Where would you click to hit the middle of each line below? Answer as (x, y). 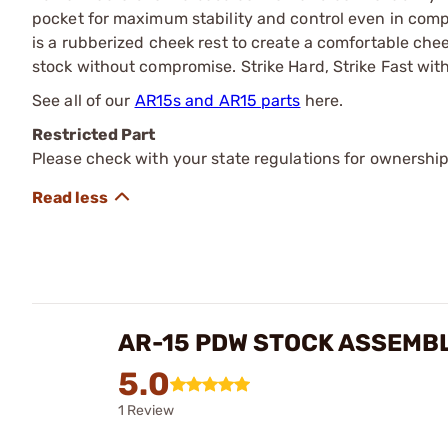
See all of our (83, 100)
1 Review (146, 410)
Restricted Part (94, 134)
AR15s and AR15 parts (217, 100)
